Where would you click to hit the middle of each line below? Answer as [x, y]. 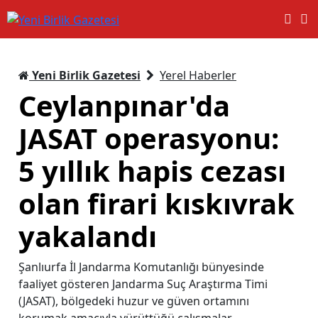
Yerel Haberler [198, 75]
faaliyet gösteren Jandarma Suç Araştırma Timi [143, 284]
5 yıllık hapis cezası [152, 170]
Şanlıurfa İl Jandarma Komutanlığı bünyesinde [141, 267]
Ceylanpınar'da [124, 105]
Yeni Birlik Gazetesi [85, 75]
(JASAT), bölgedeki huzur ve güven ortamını [134, 301]
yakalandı [88, 236]
